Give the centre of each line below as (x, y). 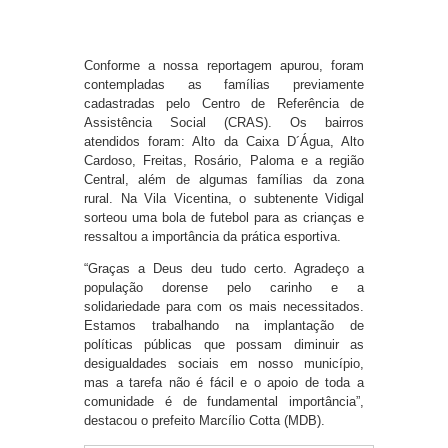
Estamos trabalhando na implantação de (224, 326)
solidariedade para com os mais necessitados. (224, 307)
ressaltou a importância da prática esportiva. (212, 237)
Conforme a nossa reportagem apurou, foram (224, 66)
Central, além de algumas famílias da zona (224, 180)
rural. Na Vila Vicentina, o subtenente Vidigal (224, 199)
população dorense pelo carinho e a (224, 288)
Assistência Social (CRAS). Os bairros (224, 123)
